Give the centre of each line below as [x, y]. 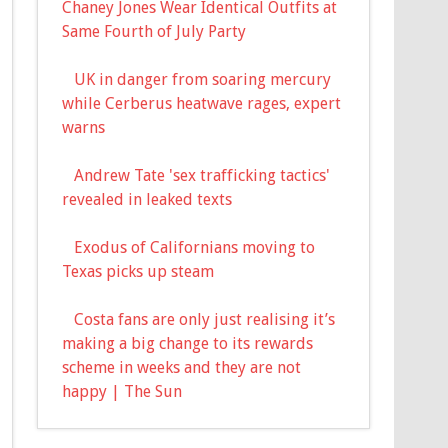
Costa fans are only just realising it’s [205, 319]
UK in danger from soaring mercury [203, 79]
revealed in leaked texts [147, 199]
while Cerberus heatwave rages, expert [202, 103]
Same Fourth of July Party [154, 31]
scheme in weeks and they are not [182, 367]
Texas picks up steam [138, 271]
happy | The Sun [122, 391]
